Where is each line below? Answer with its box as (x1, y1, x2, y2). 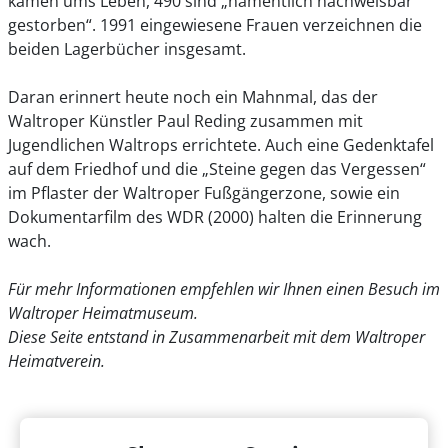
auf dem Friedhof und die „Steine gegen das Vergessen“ (8, 158, 426, 181)
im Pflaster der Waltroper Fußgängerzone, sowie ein (8, 182, 400, 205)
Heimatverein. (8, 350, 109, 373)
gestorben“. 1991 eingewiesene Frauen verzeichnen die (8, 14, 422, 37)
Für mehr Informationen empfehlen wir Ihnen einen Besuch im (8, 278, 440, 301)
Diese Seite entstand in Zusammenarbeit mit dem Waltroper (8, 326, 425, 349)
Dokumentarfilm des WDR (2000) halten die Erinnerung (8, 206, 422, 229)
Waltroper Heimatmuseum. (8, 302, 198, 325)
